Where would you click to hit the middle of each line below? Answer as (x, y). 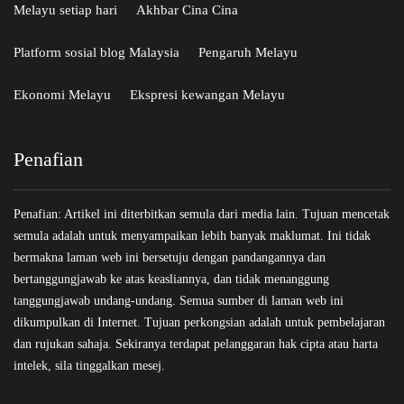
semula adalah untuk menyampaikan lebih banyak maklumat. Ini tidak (192, 236)
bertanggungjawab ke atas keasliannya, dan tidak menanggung (171, 280)
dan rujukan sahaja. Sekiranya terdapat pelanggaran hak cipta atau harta (196, 344)
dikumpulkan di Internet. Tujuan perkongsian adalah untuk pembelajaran (199, 323)
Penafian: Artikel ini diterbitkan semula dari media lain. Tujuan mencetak (202, 215)
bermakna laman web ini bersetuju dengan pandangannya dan (170, 258)
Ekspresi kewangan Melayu (207, 95)
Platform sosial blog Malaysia (96, 53)
